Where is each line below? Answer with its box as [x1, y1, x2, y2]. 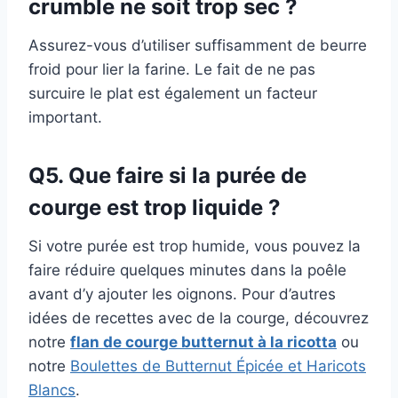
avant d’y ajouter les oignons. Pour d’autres [28, 285, 336, 304]
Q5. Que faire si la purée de [28, 163, 306, 189]
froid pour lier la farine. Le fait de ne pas [28, 60, 315, 79]
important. [28, 108, 102, 127]
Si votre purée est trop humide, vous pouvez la [28, 237, 361, 256]
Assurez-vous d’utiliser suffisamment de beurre [28, 36, 367, 55]
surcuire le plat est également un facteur [28, 84, 317, 103]
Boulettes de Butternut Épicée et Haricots [70, 357, 366, 376]
